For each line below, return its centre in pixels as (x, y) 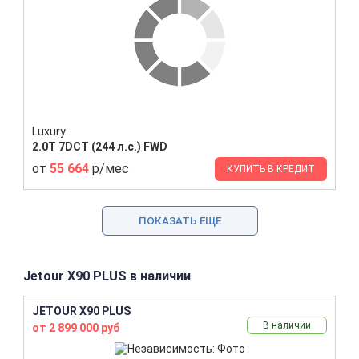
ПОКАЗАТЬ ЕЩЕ (179, 220)
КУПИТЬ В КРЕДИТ (271, 169)
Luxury (49, 131)
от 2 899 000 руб (76, 327)
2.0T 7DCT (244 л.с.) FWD (100, 146)
